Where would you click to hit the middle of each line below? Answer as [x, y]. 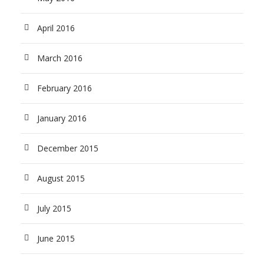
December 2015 [68, 148]
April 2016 [56, 28]
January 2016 [62, 118]
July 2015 [54, 208]
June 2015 [56, 238]
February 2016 [65, 88]
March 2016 [60, 58]
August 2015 [61, 178]
